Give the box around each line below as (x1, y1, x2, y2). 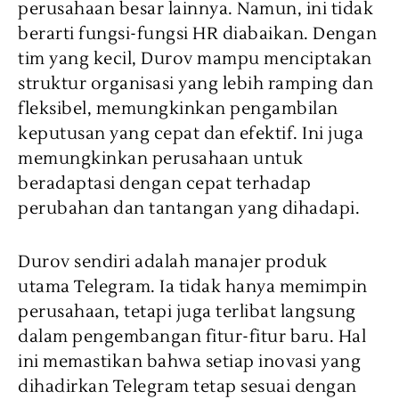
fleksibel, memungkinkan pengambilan (18, 97, 338, 119)
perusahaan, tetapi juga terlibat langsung (18, 300, 356, 322)
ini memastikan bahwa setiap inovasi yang (18, 350, 361, 372)
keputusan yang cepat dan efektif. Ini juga (18, 122, 363, 144)
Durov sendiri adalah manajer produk (18, 250, 328, 273)
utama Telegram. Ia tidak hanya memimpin (18, 275, 368, 297)
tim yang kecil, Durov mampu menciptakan (18, 47, 372, 69)
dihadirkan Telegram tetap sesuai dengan (18, 375, 357, 397)
